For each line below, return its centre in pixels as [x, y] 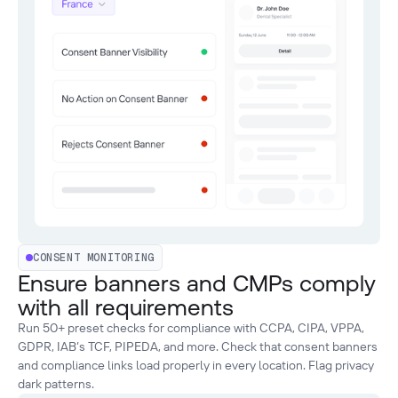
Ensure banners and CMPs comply [197, 283]
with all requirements [126, 306]
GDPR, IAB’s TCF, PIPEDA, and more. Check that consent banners [198, 346]
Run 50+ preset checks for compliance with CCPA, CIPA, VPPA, [191, 327]
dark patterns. [56, 383]
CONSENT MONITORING [94, 257]
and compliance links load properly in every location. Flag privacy [196, 365]
